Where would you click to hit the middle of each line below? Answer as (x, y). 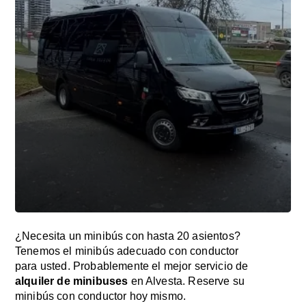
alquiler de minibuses (72, 281)
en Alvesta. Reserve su (186, 281)
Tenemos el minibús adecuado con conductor (127, 251)
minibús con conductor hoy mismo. (101, 296)
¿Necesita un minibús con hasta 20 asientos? (128, 236)
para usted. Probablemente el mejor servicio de (132, 266)
